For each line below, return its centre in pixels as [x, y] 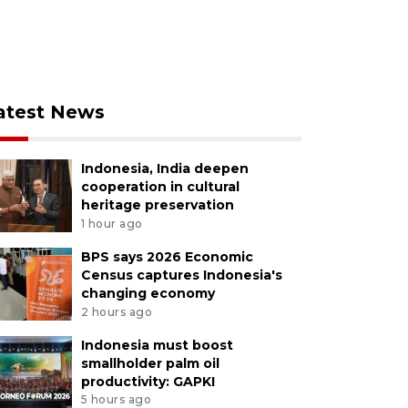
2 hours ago [117, 311]
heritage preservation [157, 205]
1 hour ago [112, 223]
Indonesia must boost [157, 345]
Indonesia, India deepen [164, 168]
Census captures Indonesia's [181, 275]
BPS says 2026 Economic [167, 256]
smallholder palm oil [150, 363]
